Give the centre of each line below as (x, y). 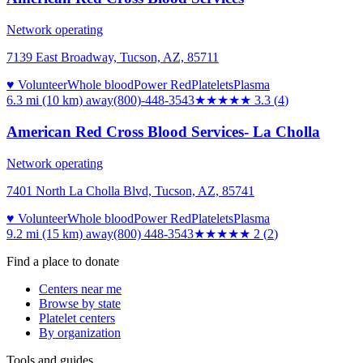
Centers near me (80, 288)
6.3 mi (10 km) (45, 100)
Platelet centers (77, 318)
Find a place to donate (63, 261)
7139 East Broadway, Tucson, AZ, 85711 (113, 58)
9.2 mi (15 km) (45, 233)
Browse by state (80, 303)
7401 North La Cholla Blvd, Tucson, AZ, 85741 (130, 190)
